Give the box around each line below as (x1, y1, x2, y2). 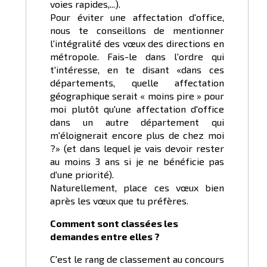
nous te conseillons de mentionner (50, 24, 224, 36)
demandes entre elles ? (50, 231, 160, 243)
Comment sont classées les (50, 218, 178, 229)
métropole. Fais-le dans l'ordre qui (50, 51, 224, 63)
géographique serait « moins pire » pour (50, 90, 224, 102)
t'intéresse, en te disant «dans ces (50, 64, 224, 76)
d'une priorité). (50, 169, 114, 181)
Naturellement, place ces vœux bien (50, 182, 224, 194)
